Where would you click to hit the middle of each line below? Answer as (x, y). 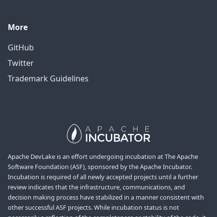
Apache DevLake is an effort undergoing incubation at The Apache (103, 157)
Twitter (21, 63)
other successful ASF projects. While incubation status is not (93, 208)
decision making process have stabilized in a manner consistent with (106, 197)
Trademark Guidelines (48, 79)
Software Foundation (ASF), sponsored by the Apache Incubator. (100, 167)
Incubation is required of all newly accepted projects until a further (103, 177)
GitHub (21, 48)
